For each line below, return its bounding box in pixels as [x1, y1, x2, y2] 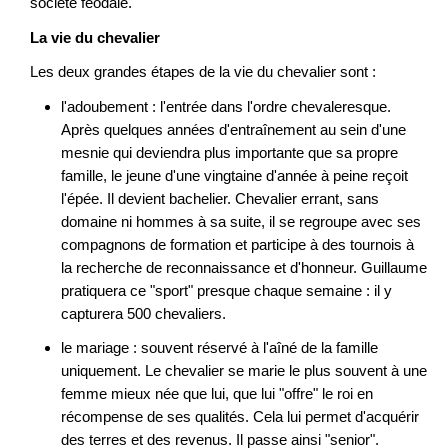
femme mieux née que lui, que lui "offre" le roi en [60, 385, 373, 403]
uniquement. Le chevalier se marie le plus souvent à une [60, 362, 427, 380]
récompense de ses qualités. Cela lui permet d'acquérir [60, 408, 419, 426]
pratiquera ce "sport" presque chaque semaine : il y [60, 281, 392, 299]
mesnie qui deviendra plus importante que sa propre [60, 143, 398, 161]
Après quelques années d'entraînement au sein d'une [60, 120, 406, 138]
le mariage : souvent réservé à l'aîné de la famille [60, 339, 378, 357]
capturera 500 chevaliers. [60, 304, 226, 322]
